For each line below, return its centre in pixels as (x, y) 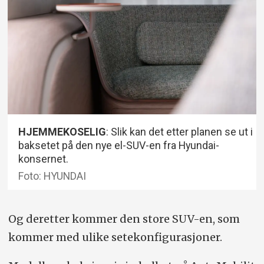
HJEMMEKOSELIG (62, 132)
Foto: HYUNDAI (52, 176)
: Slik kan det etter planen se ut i (180, 132)
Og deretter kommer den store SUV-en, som (124, 219)
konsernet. (44, 159)
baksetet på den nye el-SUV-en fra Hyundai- (119, 146)
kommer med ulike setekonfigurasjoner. (115, 237)
